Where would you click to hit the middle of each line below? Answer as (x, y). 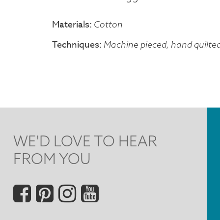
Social (40, 191)
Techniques (76, 45)
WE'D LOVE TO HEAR (85, 141)
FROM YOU (52, 158)
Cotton (108, 24)
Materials (71, 25)
